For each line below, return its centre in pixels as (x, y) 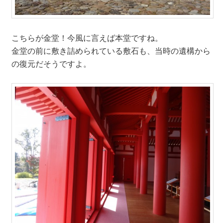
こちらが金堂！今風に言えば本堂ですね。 (87, 38)
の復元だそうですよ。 (51, 64)
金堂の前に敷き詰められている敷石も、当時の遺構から (111, 51)
